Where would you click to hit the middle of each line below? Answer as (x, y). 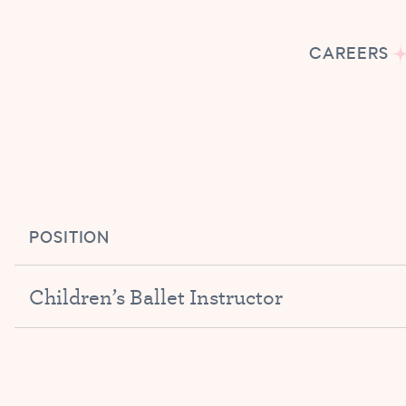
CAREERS (349, 54)
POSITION (70, 238)
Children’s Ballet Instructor (156, 296)
